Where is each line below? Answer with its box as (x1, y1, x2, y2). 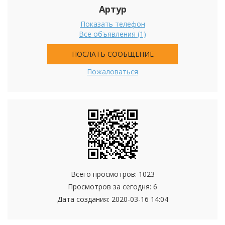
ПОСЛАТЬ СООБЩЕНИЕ (71, 49, 154, 59)
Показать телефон (80, 19, 145, 29)
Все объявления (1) (79, 29, 146, 39)
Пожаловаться (87, 67, 138, 77)
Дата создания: (57, 194, 111, 204)
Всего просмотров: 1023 (70, 169, 155, 179)
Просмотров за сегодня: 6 (68, 182, 157, 192)
